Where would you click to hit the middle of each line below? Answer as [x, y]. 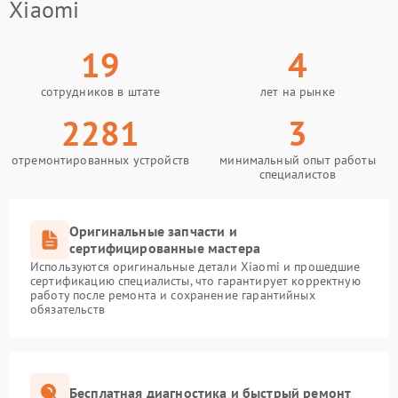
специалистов [298, 174]
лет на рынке [298, 92]
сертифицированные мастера [165, 248]
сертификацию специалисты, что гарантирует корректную [195, 281]
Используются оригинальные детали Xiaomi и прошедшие [195, 267]
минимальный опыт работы [298, 160]
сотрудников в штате [100, 92]
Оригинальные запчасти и [153, 231]
